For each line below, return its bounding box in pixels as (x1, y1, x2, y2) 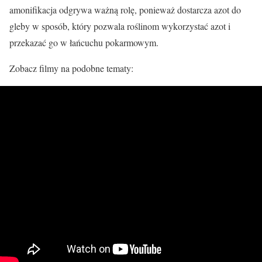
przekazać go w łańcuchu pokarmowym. (9, 36, 158, 49)
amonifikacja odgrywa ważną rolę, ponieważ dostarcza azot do (9, 4, 241, 16)
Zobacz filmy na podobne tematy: (9, 62, 133, 74)
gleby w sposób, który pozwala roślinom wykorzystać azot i (9, 20, 230, 32)
